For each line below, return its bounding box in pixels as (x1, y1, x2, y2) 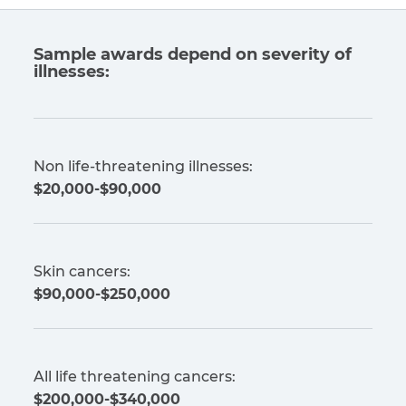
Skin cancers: (34, 263, 130, 281)
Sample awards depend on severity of (34, 44, 352, 65)
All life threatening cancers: (34, 368, 236, 386)
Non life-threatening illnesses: (34, 158, 253, 176)
